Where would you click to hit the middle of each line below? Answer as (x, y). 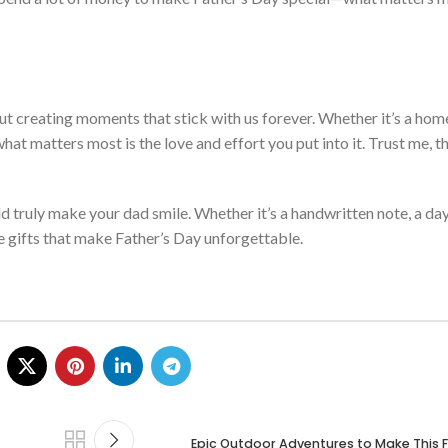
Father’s (142, 238)
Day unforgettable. (236, 238)
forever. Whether (320, 118)
